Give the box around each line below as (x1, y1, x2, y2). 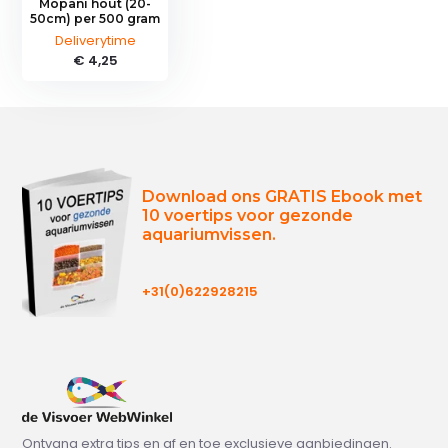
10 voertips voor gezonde (142, 205, 354, 225)
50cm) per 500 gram (30, 10, 161, 26)
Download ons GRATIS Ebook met (142, 186, 423, 206)
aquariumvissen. (142, 224, 277, 244)
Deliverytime (54, 30, 136, 50)
